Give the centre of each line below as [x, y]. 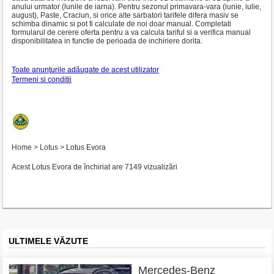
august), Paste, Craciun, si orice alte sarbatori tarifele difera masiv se [125, 15]
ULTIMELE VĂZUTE [48, 241]
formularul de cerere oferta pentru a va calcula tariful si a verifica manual [131, 32]
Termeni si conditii [42, 80]
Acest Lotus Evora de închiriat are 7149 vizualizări [94, 167]
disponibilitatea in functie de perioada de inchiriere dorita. [107, 41]
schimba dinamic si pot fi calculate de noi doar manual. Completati [121, 24]
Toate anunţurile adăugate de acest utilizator [85, 70]
